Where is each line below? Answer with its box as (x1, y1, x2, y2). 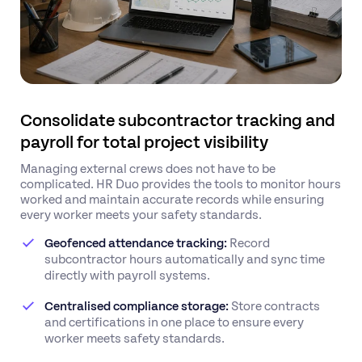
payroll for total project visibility (20, 129, 268, 151)
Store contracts (229, 297, 320, 313)
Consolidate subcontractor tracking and (20, 107, 335, 129)
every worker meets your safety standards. (20, 205, 262, 221)
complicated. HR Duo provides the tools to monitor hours (20, 175, 341, 191)
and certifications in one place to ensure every (44, 313, 304, 329)
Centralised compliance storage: (44, 297, 229, 313)
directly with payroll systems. (44, 266, 210, 282)
